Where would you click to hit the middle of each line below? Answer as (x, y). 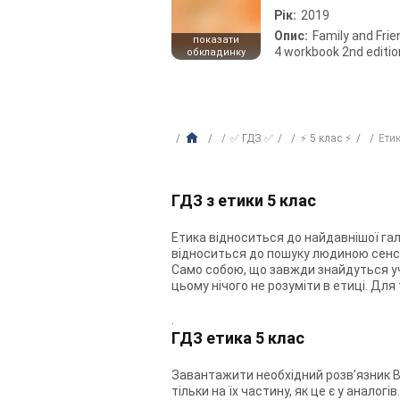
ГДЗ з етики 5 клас (244, 200)
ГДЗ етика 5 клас (238, 338)
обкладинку (216, 52)
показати (216, 40)
